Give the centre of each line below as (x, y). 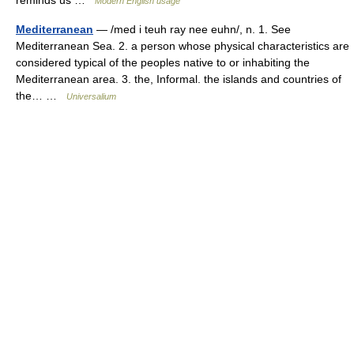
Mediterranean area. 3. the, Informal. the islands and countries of (179, 79)
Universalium (91, 96)
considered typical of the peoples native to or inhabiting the (163, 62)
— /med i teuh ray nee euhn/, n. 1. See (192, 29)
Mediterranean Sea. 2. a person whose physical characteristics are (183, 45)
